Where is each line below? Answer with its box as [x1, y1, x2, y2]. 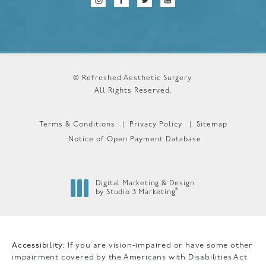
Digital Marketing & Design [95, 179, 195, 187]
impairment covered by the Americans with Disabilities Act [12, 253, 248, 261]
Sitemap [196, 121, 227, 128]
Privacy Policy [129, 121, 182, 128]
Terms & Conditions [39, 121, 115, 128]
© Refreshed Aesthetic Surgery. [72, 74, 194, 82]
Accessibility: [12, 241, 66, 249]
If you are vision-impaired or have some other [65, 241, 254, 249]
